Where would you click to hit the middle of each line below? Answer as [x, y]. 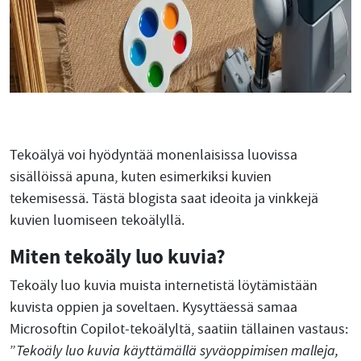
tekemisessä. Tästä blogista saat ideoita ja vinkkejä [164, 199]
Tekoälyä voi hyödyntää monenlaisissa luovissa [154, 155]
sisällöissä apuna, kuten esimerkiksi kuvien [141, 177]
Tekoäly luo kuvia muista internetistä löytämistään [164, 286]
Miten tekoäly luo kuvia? [118, 256]
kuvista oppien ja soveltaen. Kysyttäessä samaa [154, 307]
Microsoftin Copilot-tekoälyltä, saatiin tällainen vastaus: [179, 329]
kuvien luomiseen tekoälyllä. [97, 220]
